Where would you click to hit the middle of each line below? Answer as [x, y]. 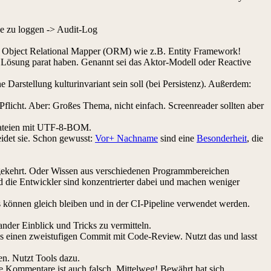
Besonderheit [222, 138]
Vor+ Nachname [126, 138]
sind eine [177, 138]
